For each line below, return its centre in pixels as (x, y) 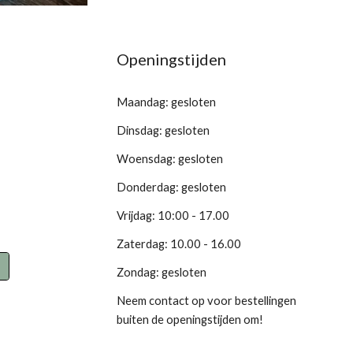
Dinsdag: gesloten (163, 130)
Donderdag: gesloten (172, 187)
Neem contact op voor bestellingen (207, 301)
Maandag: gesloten (167, 102)
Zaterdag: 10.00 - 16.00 (180, 244)
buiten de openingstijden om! (190, 320)
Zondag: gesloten (162, 272)
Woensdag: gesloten (170, 159)
